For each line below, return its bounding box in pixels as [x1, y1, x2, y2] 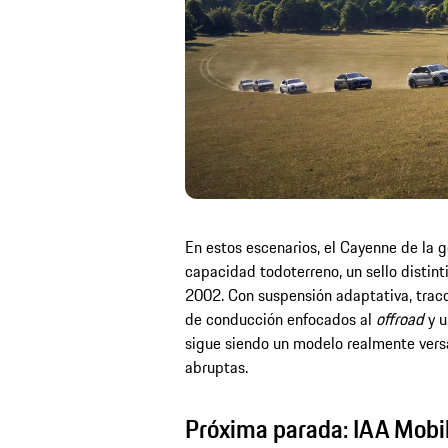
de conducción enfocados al [184, 307, 376, 332]
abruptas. [184, 355, 248, 380]
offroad [375, 307, 424, 332]
